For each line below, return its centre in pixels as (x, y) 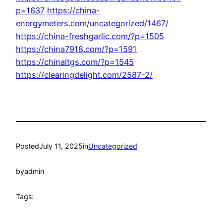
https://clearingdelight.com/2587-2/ (84, 75)
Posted (28, 146)
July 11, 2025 (61, 146)
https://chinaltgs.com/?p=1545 (75, 62)
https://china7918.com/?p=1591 (76, 49)
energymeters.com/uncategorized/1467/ (92, 24)
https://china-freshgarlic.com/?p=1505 (90, 36)
